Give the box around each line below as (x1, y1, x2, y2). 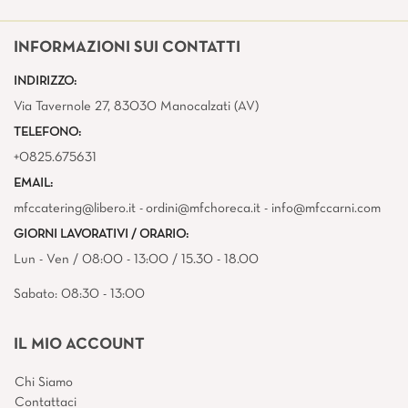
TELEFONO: (14, 126, 81, 138)
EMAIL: (14, 177, 53, 189)
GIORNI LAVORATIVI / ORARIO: (14, 228, 189, 240)
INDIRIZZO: (14, 75, 76, 87)
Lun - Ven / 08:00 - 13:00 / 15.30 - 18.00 (14, 252, 259, 266)
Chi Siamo (15, 375, 73, 389)
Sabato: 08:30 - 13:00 (14, 287, 145, 301)
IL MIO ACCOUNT (14, 336, 145, 352)
